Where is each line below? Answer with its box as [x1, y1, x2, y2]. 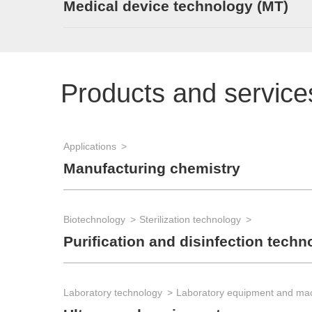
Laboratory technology [63, 287, 162, 299]
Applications [63, 141, 116, 153]
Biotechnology [63, 214, 125, 226]
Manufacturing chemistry [63, 160, 240, 177]
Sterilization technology [139, 214, 241, 226]
